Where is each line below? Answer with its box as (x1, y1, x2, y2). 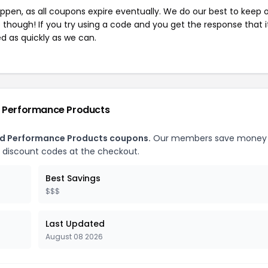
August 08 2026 (45, 231, 103, 242)
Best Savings (45, 172, 100, 184)
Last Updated (45, 217, 105, 230)
